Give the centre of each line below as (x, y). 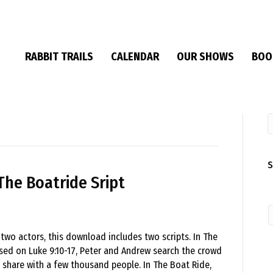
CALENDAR (135, 57)
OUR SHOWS (205, 57)
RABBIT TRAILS (59, 57)
